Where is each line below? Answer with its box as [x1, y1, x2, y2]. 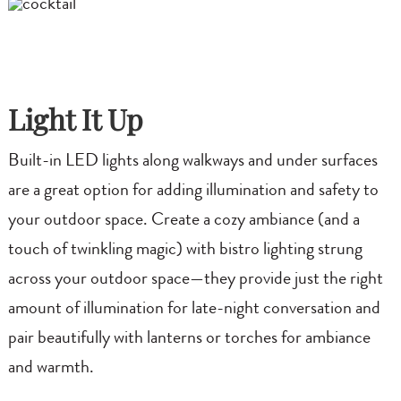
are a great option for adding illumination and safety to [7, 182, 379, 200]
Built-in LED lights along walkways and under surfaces [7, 152, 378, 171]
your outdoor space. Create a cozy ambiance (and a [7, 211, 360, 230]
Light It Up [7, 99, 143, 139]
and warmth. [7, 359, 94, 378]
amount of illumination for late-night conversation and [7, 300, 380, 319]
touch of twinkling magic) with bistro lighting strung [7, 241, 363, 260]
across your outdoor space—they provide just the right [7, 270, 383, 289]
